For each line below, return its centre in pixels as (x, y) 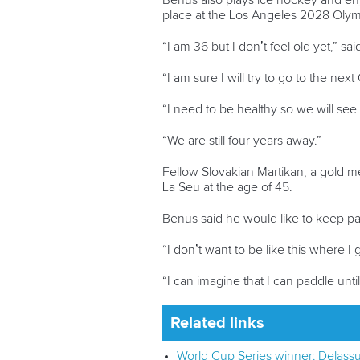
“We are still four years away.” (242, 141)
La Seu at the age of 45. (227, 188)
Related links (217, 323)
